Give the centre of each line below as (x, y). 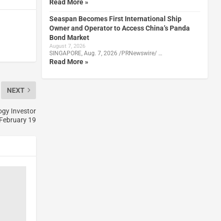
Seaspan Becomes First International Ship (115, 18)
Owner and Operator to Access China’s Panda (119, 28)
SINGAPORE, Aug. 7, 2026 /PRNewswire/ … (106, 53)
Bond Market (69, 37)
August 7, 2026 (67, 46)
